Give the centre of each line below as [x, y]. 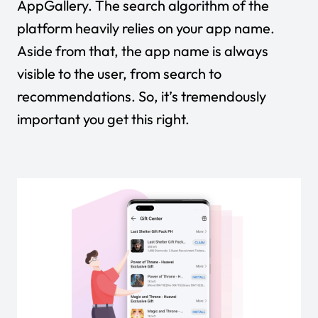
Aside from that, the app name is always [143, 50]
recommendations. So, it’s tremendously [142, 96]
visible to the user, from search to [119, 73]
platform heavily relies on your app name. [146, 28]
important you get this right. [103, 119]
